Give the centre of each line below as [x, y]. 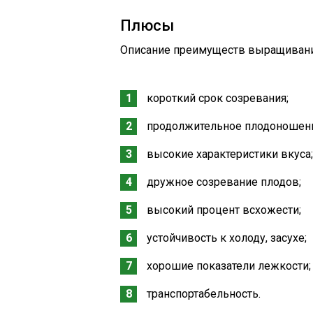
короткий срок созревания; [218, 98]
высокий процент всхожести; [224, 210]
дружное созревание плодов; [224, 182]
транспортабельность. [204, 294]
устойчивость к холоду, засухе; [227, 238]
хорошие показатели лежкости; [229, 266]
